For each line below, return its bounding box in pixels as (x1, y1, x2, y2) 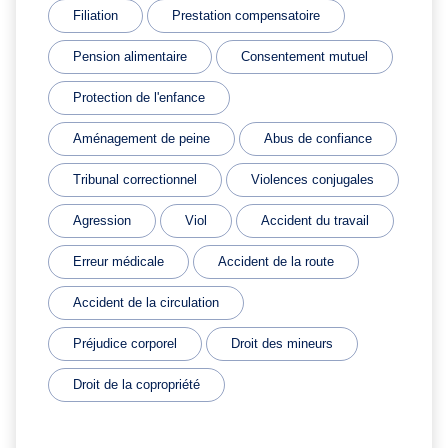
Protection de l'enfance (73, 90, 205, 106)
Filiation (73, 8, 118, 24)
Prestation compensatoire (172, 8, 320, 24)
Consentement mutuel (241, 49, 368, 65)
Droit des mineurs (231, 336, 333, 352)
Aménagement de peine (73, 131, 210, 147)
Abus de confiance (264, 131, 372, 147)
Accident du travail (261, 213, 369, 229)
